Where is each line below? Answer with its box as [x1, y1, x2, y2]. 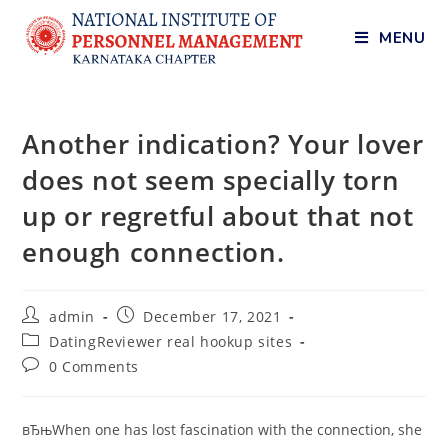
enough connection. [22, 234, 285, 270]
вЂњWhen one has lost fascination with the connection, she [22, 420, 423, 439]
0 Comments [49, 357, 140, 376]
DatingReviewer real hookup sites [49, 332, 293, 351]
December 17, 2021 [143, 307, 282, 326]
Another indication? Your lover [22, 126, 424, 162]
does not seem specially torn [22, 162, 400, 198]
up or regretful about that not [22, 198, 414, 234]
